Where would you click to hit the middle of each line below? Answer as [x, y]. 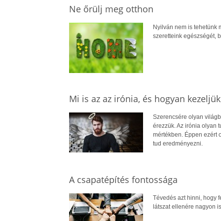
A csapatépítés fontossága [123, 180]
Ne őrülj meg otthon [111, 9]
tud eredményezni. [178, 144]
